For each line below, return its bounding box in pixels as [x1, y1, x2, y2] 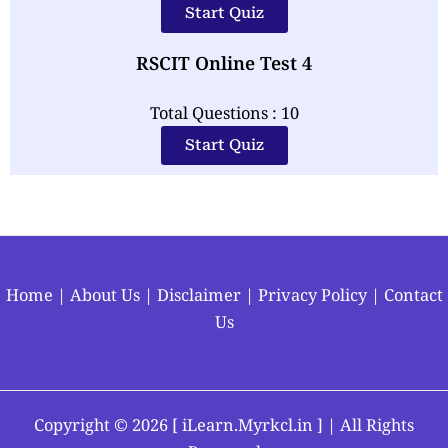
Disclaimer [156, 283, 241, 306]
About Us [69, 283, 140, 306]
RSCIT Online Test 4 [136, 50, 312, 75]
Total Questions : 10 [149, 100, 299, 124]
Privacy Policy [257, 283, 367, 306]
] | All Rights [313, 413, 414, 436]
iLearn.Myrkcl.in [182, 413, 313, 436]
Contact [383, 283, 443, 306]
